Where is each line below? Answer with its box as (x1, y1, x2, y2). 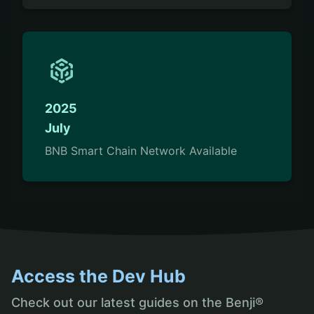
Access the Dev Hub (11, 266, 186, 287)
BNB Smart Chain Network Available (45, 144, 237, 158)
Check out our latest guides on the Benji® (11, 295, 264, 310)
